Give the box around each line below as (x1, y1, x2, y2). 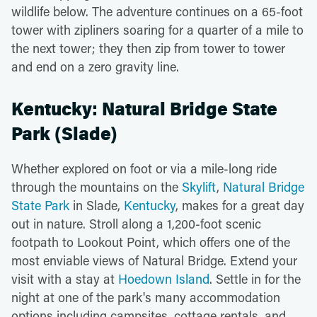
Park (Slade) (11, 122, 117, 145)
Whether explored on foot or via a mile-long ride (11, 159, 277, 177)
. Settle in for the (209, 270, 301, 287)
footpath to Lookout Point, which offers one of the (11, 233, 290, 250)
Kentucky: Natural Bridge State (11, 98, 277, 120)
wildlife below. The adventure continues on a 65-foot (11, 2, 303, 20)
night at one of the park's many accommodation (11, 288, 280, 306)
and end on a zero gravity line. (11, 57, 179, 75)
